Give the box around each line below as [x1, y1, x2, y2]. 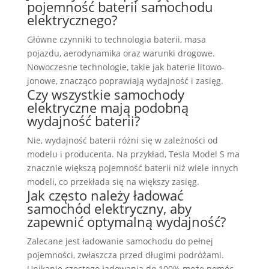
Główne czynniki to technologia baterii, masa [26, 34, 206, 45]
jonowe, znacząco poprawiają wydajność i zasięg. [26, 75, 223, 86]
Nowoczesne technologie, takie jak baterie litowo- [26, 61, 225, 73]
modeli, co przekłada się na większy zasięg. [26, 176, 199, 187]
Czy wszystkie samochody [26, 85, 184, 103]
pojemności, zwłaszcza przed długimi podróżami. [26, 249, 224, 261]
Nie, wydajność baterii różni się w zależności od [26, 134, 218, 146]
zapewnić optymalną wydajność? [26, 213, 226, 231]
